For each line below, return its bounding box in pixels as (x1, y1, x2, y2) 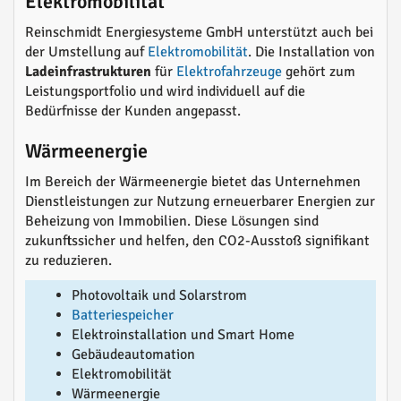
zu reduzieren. (25, 252, 112, 270)
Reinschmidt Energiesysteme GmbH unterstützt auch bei (25, 23, 373, 42)
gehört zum (282, 63, 355, 81)
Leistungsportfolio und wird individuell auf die (25, 82, 305, 101)
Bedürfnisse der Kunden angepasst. (25, 102, 241, 121)
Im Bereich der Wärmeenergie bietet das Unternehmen (25, 173, 361, 192)
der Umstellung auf (25, 43, 148, 62)
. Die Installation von (248, 43, 375, 62)
